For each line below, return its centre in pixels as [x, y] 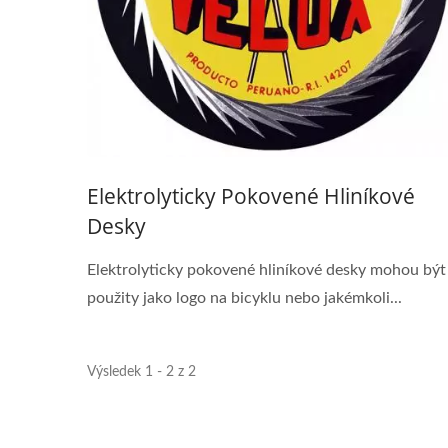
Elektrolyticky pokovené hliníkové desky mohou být [266, 270]
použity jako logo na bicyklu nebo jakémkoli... [244, 298]
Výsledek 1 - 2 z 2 [141, 372]
